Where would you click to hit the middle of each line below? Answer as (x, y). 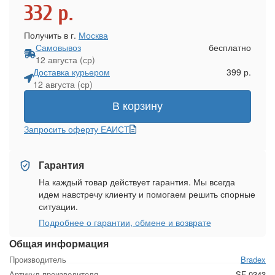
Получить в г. (51, 35)
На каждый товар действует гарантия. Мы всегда (137, 182)
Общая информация (59, 244)
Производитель (38, 260)
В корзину (137, 107)
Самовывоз (58, 48)
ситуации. (58, 207)
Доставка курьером (72, 72)
